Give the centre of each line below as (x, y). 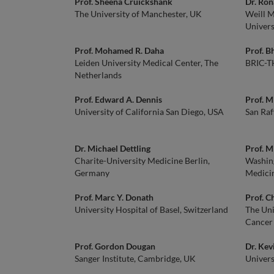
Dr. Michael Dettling (113, 148)
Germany (92, 173)
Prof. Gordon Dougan (115, 246)
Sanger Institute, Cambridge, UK (135, 258)
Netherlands (98, 75)
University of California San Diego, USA (149, 112)
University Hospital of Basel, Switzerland (151, 209)
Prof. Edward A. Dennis (118, 99)
